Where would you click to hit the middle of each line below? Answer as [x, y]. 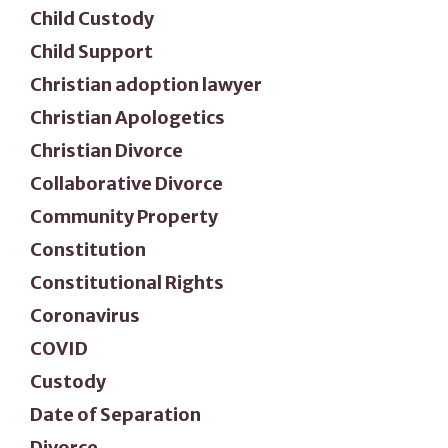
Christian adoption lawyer [146, 84]
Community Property [124, 216]
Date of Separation [115, 414]
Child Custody [92, 18]
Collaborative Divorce [126, 183]
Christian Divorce [106, 150]
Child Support [91, 51]
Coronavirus [85, 315]
